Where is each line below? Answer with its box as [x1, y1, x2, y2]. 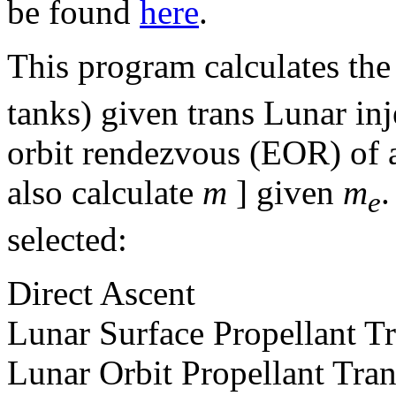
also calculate [7, 173, 202, 212]
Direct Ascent [7, 274, 195, 313]
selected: [7, 220, 127, 259]
